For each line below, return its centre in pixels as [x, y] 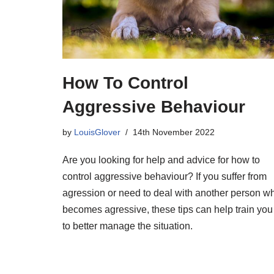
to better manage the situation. [128, 226]
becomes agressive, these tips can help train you [168, 210]
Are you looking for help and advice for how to [161, 160]
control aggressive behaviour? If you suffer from [165, 177]
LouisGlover [97, 132]
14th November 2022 [174, 132]
